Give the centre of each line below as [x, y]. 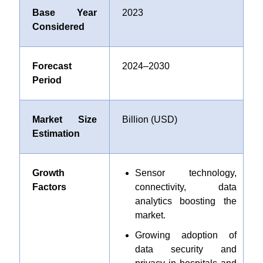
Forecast [52, 66]
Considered [58, 27]
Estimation [56, 134]
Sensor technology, [186, 173]
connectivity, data [186, 187]
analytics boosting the [186, 201]
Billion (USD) [149, 119]
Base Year [64, 13]
